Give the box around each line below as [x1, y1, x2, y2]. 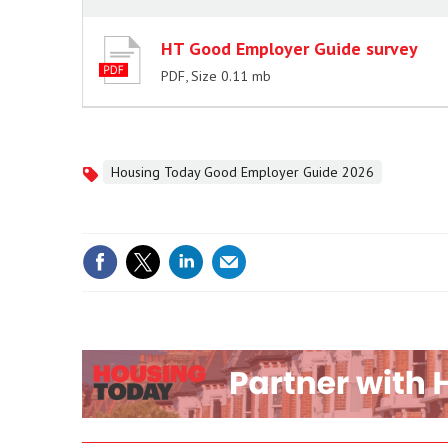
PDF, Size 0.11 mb [161, 67, 271, 85]
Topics [85, 166, 124, 184]
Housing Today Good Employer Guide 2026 [111, 163, 374, 181]
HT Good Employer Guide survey [161, 37, 418, 60]
